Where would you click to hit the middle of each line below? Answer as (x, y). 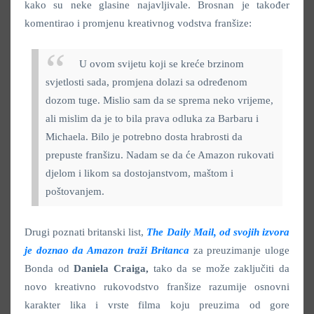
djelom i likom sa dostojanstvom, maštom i (139, 173)
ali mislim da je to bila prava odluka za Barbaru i (152, 118)
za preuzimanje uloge (239, 250)
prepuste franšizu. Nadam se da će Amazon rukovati (160, 155)
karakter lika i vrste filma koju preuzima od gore (157, 305)
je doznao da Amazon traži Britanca (107, 250)
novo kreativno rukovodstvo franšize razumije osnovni (157, 286)
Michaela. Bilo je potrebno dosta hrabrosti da (144, 136)
